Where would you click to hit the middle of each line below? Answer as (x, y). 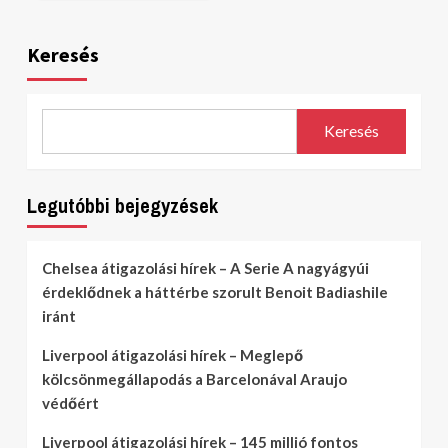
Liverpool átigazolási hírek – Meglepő (172, 354)
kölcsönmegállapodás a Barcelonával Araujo (194, 378)
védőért (70, 402)
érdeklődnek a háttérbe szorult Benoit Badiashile (215, 291)
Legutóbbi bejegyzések (122, 205)
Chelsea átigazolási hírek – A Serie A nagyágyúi (205, 267)
